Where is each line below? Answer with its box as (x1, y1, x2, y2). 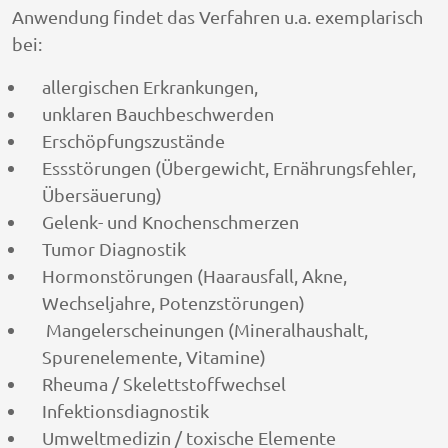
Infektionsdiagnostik (42, 399, 209, 421)
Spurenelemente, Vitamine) (42, 345, 266, 367)
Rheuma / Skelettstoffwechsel (42, 372, 286, 394)
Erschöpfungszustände (42, 129, 225, 151)
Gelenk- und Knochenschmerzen (42, 210, 299, 232)
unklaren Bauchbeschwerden (42, 102, 274, 124)
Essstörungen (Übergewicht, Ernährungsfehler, (42, 156, 416, 178)
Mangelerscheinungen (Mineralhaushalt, (42, 318, 368, 340)
